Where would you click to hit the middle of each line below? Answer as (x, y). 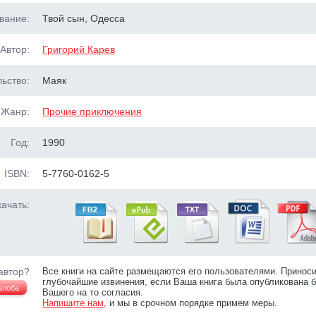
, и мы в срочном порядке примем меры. (191, 303)
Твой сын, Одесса (84, 18)
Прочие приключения (92, 111)
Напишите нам (73, 303)
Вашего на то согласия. (93, 292)
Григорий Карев (79, 49)
